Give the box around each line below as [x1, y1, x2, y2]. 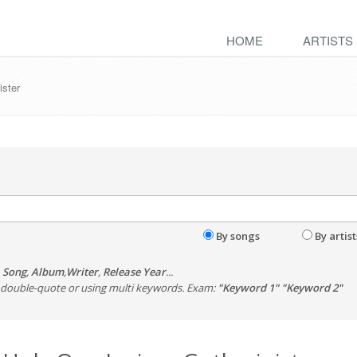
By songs [215, 229, 260, 243]
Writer [66, 265, 98, 279]
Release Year [103, 265, 166, 279]
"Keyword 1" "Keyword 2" [218, 280, 343, 295]
